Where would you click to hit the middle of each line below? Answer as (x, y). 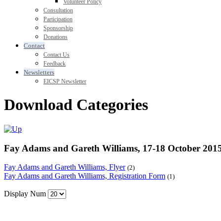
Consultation (58, 10)
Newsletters (39, 72)
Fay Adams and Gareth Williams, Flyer (65, 167)
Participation (58, 19)
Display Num (26, 194)
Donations (55, 37)
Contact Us (56, 55)
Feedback (55, 64)
